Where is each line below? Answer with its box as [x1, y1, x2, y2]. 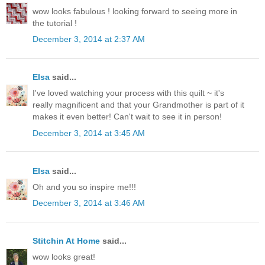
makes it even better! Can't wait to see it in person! [33, 112, 222, 122]
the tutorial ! [33, 18, 77, 28]
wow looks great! [33, 252, 95, 262]
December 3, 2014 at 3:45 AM [33, 128, 145, 138]
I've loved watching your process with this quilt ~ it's [33, 88, 224, 98]
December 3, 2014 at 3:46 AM [33, 198, 145, 208]
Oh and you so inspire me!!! [33, 182, 136, 192]
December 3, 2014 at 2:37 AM [33, 34, 145, 44]
